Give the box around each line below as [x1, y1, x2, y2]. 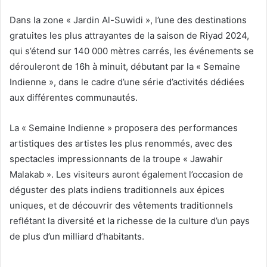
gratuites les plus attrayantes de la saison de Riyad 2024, [10, 29, 249, 41]
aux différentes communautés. [10, 91, 138, 103]
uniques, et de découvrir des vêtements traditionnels [10, 199, 233, 211]
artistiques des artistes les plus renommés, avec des [10, 137, 232, 149]
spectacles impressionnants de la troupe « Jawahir [10, 153, 223, 164]
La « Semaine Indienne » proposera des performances [10, 122, 238, 133]
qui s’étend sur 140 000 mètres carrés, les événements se [10, 45, 254, 57]
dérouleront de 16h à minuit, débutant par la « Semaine [10, 60, 240, 72]
